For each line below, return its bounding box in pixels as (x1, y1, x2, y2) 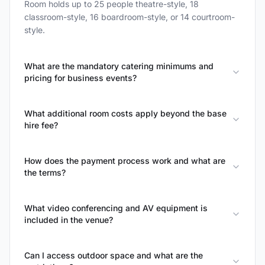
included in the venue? (24, 215, 113, 225)
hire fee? (24, 120, 58, 130)
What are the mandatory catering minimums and (24, 61, 214, 71)
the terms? (24, 167, 66, 177)
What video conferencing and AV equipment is (24, 203, 208, 213)
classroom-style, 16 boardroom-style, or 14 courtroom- (24, 12, 235, 22)
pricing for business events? (24, 73, 137, 83)
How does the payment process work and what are (24, 156, 225, 166)
